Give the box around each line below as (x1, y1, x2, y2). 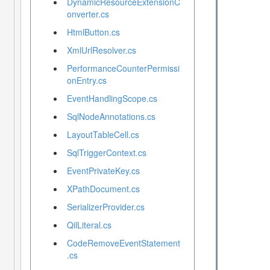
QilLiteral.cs (66, 219, 111, 231)
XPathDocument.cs (66, 183, 140, 195)
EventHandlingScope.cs (66, 92, 157, 105)
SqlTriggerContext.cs (66, 146, 146, 159)
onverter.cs (66, 8, 109, 20)
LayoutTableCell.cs (66, 128, 139, 141)
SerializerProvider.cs (66, 201, 145, 213)
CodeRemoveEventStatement (66, 237, 180, 250)
